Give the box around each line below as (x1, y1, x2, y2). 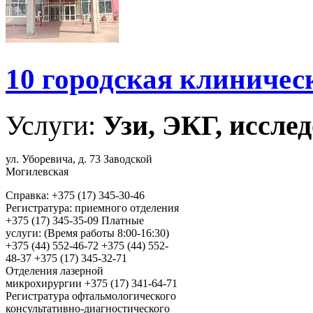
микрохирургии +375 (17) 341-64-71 (6, 277, 177, 290)
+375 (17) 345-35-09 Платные (6, 214, 144, 227)
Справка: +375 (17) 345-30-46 (6, 189, 145, 202)
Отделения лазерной (6, 265, 103, 277)
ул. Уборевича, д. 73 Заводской (6, 153, 152, 166)
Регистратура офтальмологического (6, 290, 176, 303)
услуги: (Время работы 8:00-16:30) (6, 227, 169, 240)
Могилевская (6, 166, 68, 178)
